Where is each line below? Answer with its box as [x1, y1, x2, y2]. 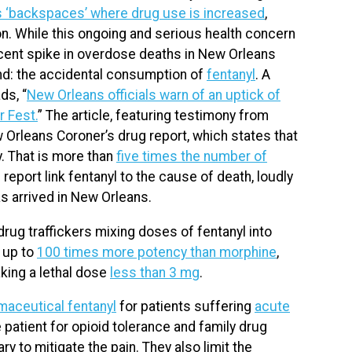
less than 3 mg [110, 264, 200, 280]
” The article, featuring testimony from [38, 107, 269, 123]
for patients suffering [116, 299, 255, 315]
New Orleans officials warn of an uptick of [27, 86, 280, 103]
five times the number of [116, 148, 267, 164]
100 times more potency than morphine [37, 244, 277, 260]
